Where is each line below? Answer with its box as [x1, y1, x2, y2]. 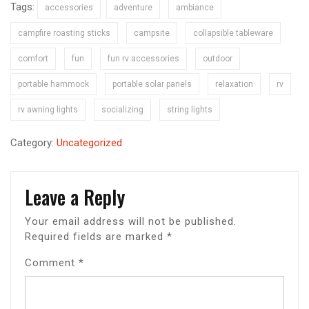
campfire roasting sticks [18, 28, 110, 38]
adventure [114, 2, 152, 12]
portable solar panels [112, 79, 192, 89]
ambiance [176, 2, 214, 12]
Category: [10, 136, 57, 149]
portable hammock [18, 79, 89, 89]
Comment [25, 256, 79, 269]
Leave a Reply [25, 182, 125, 211]
